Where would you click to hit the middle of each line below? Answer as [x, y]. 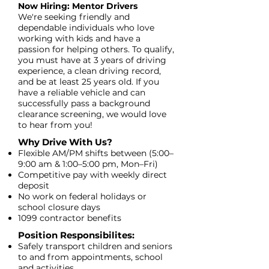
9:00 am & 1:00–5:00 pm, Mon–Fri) [88, 164]
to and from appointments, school [90, 257]
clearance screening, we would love [92, 114]
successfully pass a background [84, 103]
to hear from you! [55, 125]
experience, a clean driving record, [89, 71]
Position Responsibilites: [76, 235]
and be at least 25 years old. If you [89, 82]
